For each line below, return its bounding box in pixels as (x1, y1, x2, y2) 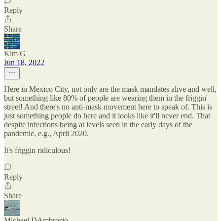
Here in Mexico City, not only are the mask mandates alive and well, (4, 85, 217, 93)
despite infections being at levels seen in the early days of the (4, 120, 192, 129)
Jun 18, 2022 (4, 58, 44, 67)
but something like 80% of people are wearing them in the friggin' (4, 94, 208, 102)
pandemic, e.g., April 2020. (4, 129, 89, 138)
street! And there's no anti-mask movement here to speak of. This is (4, 103, 212, 111)
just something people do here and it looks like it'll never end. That (4, 111, 210, 120)
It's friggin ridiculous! (4, 146, 71, 154)
